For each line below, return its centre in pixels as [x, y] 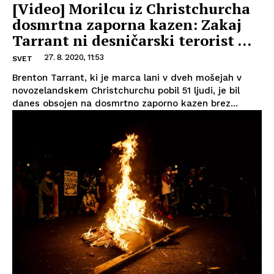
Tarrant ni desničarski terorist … [132, 41]
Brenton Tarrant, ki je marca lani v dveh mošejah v [127, 78]
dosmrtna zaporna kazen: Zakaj [127, 25]
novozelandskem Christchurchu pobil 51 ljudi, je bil [126, 91]
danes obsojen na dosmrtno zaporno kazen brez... [125, 104]
